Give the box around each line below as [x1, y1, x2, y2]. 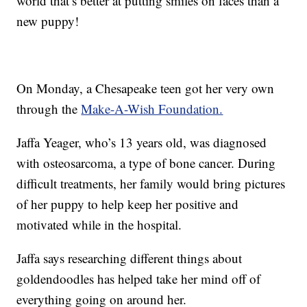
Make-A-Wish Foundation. [81, 100, 223, 118]
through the [16, 100, 82, 118]
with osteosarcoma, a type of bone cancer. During [16, 154, 276, 172]
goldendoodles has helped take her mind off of [16, 270, 261, 288]
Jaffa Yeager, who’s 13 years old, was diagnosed [16, 134, 267, 151]
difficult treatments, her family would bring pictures [16, 175, 286, 193]
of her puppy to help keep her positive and [16, 195, 239, 213]
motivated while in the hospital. [16, 216, 182, 234]
